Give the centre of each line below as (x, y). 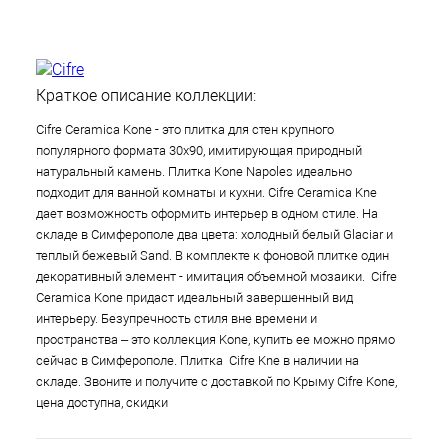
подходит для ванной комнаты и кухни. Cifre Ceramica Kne (206, 193)
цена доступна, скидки (103, 403)
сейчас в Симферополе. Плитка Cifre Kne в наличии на (197, 361)
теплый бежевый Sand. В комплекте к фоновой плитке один (212, 256)
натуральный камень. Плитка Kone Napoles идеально (194, 172)
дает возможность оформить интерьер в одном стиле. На (207, 214)
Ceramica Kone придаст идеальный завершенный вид (194, 298)
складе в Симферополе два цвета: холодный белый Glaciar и (214, 235)
